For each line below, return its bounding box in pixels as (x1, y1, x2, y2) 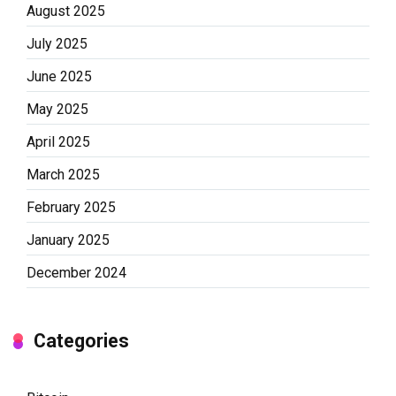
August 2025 (27, 2, 105, 19)
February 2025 (27, 198, 116, 216)
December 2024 (27, 263, 126, 281)
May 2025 (27, 100, 88, 118)
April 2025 (27, 133, 90, 150)
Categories (34, 329, 129, 352)
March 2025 (27, 165, 100, 183)
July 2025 (27, 34, 88, 52)
